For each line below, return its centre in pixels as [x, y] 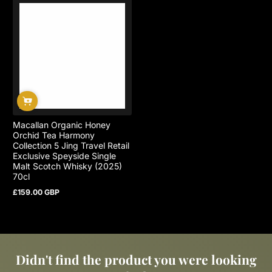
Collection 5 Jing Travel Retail [71, 146]
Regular [26, 196]
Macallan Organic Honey [62, 125]
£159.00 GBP [36, 192]
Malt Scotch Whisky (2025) [67, 166]
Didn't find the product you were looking [136, 260]
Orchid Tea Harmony [54, 135]
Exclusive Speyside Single [64, 156]
